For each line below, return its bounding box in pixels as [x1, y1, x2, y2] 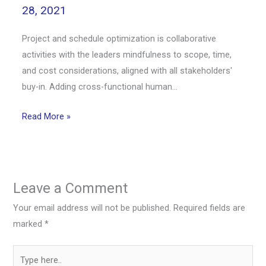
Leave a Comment [13, 179, 128, 197]
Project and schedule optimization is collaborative [22, 33, 217, 44]
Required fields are [173, 202, 246, 213]
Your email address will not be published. [13, 202, 172, 213]
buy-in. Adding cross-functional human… [22, 81, 178, 92]
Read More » [22, 111, 71, 122]
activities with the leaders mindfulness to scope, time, [22, 49, 232, 60]
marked [13, 218, 45, 229]
